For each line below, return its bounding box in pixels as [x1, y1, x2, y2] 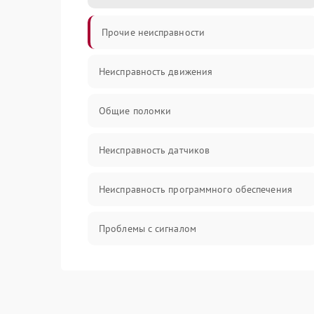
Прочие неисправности [102, 26, 205, 39]
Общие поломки [99, 104, 172, 117]
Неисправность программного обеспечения [99, 183, 292, 196]
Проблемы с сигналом [99, 222, 196, 235]
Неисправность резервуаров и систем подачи [99, 261, 302, 274]
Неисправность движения [99, 65, 213, 78]
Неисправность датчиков [99, 144, 210, 156]
